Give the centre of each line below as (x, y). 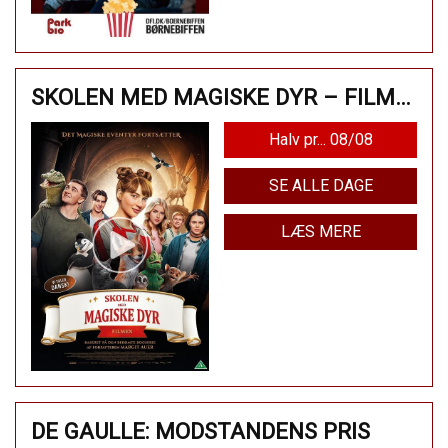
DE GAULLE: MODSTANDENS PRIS (200, 430)
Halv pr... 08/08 (320, 139)
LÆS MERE (320, 231)
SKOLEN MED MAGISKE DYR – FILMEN (403, 96)
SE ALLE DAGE (320, 185)
